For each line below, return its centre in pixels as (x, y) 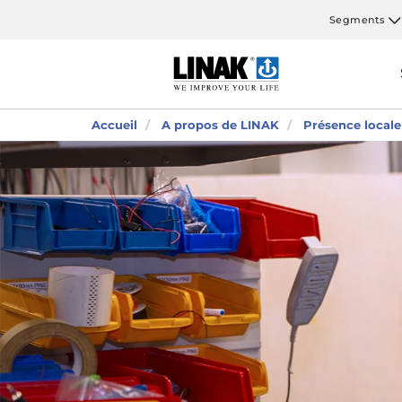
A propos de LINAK (220, 125)
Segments (357, 19)
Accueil (114, 125)
